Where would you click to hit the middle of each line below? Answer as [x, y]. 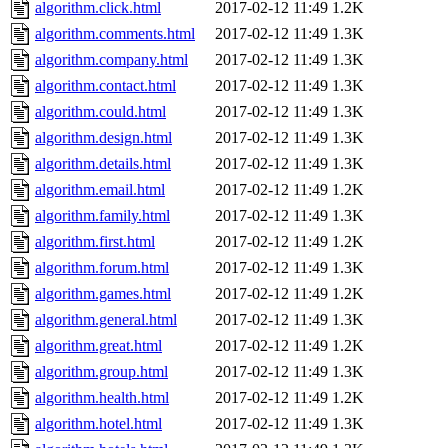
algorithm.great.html [98, 346]
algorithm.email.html [100, 190]
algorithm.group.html [101, 372]
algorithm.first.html [95, 242]
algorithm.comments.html [115, 34]
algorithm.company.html [111, 60]
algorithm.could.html [100, 112]
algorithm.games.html [103, 294]
